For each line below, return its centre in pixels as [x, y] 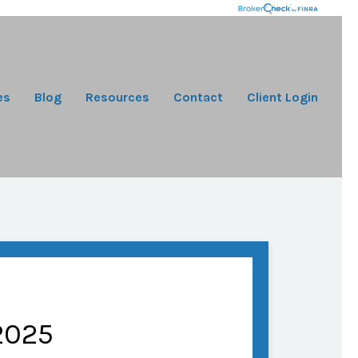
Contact [198, 97]
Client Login [282, 97]
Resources [117, 97]
